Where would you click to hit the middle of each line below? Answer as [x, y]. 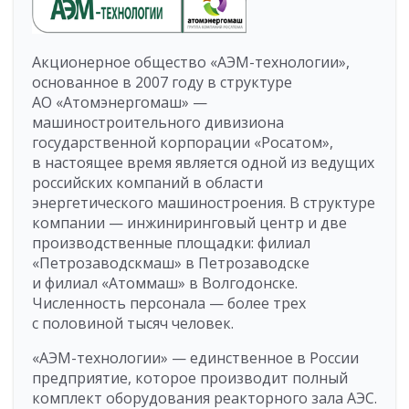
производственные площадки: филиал [171, 243]
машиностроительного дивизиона [158, 123]
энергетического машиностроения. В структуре [204, 203]
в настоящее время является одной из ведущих [203, 163]
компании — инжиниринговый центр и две [189, 223]
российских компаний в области [147, 183]
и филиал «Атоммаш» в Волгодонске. [165, 283]
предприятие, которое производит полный [190, 378]
